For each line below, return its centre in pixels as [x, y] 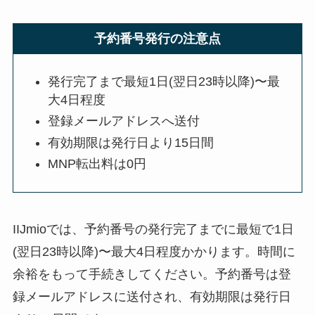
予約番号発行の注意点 [157, 38]
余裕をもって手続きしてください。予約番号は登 [152, 274]
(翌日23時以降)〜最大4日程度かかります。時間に [154, 251]
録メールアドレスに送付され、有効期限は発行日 [152, 296]
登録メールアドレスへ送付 [124, 121]
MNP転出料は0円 [97, 164]
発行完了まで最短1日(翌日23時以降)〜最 [164, 81]
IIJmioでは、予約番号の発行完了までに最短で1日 [153, 229]
